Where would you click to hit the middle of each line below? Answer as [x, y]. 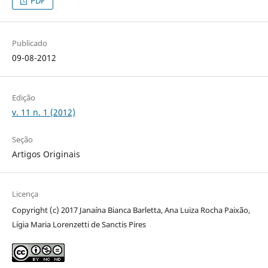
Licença [25, 194]
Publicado [29, 43]
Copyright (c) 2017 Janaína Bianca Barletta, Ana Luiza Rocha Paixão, [131, 210]
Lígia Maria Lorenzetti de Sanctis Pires [79, 225]
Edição [23, 98]
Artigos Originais [46, 154]
